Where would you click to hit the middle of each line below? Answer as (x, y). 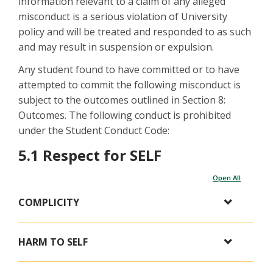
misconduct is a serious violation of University (123, 17)
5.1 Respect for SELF (90, 155)
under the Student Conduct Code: (94, 131)
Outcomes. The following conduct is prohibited (125, 115)
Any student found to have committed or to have (129, 70)
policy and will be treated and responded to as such (135, 32)
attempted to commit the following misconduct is (129, 85)
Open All (227, 178)
